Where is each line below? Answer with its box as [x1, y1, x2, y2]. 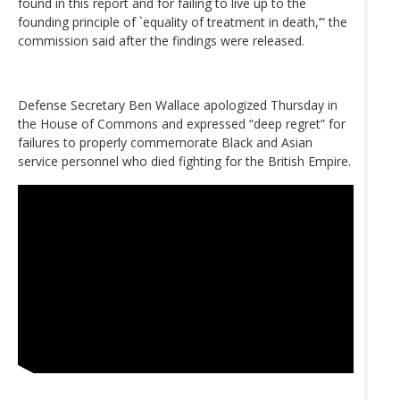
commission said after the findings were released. [18, 31, 304, 49]
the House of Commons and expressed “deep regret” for [18, 114, 346, 132]
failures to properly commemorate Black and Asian [18, 133, 312, 151]
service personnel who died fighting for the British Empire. [18, 152, 351, 170]
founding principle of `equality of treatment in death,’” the [18, 12, 347, 30]
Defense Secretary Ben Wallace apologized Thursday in [18, 96, 337, 113]
